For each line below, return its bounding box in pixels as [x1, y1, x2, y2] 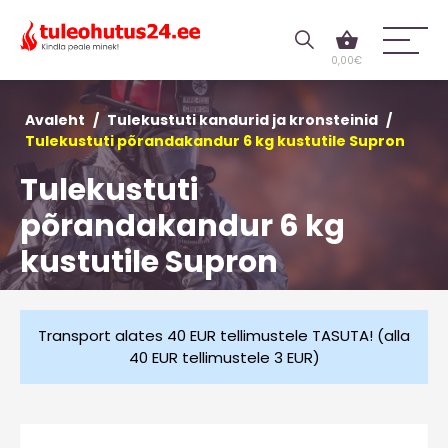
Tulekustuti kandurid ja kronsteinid [107, 110, 378, 130]
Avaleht [25, 110, 85, 130]
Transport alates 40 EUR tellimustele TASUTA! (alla [38, 325, 410, 346]
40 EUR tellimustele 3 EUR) [128, 347, 320, 368]
